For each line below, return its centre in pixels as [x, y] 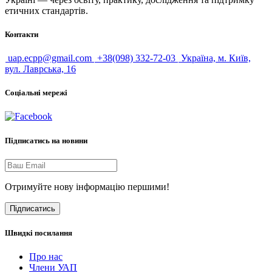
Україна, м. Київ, [216, 58]
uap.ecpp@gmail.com [50, 58]
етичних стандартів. [46, 10]
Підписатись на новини [46, 140]
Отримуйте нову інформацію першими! [87, 186]
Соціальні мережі [36, 93]
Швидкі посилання [39, 233]
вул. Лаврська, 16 [40, 69]
